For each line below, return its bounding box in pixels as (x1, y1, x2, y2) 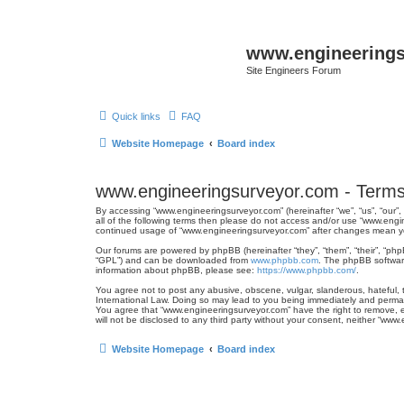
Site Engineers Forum (246, 65, 341, 76)
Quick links (112, 110, 161, 122)
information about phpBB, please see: (96, 264, 257, 275)
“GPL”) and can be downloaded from (96, 254, 251, 265)
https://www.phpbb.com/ (257, 264, 356, 275)
